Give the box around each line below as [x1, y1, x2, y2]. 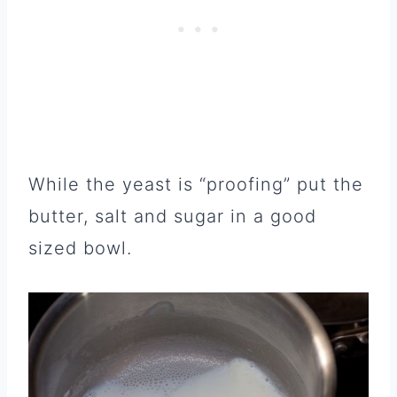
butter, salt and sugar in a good [28, 205, 316, 227]
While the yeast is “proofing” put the [28, 173, 363, 195]
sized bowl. [28, 237, 132, 259]
